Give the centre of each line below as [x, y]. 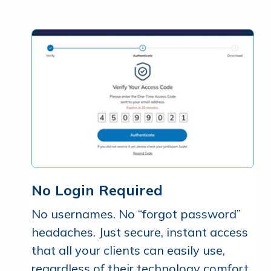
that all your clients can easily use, [128, 250]
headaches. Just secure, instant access [140, 232]
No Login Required [97, 190]
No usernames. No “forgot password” [136, 214]
